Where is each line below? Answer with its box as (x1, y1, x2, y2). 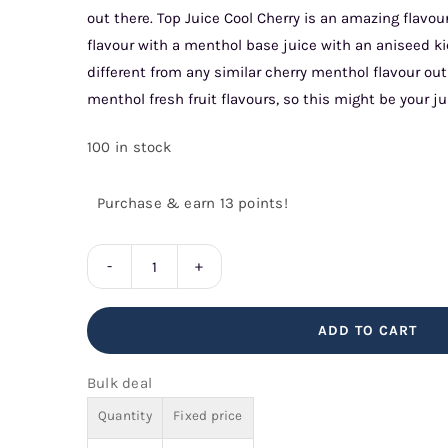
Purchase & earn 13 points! (96, 194, 288, 212)
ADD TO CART (318, 322, 418, 339)
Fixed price (173, 408, 243, 423)
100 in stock (86, 138, 172, 156)
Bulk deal (86, 374, 152, 392)
